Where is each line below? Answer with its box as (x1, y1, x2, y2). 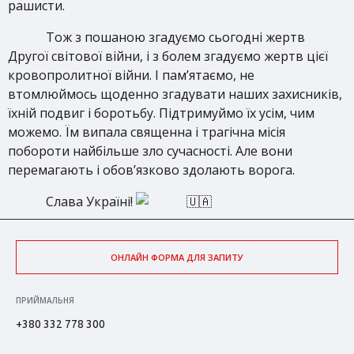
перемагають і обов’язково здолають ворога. (8, 161, 295, 179)
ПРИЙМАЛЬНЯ (16, 295, 74, 306)
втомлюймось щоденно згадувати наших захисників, (8, 85, 342, 103)
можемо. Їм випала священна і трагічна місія (8, 123, 285, 141)
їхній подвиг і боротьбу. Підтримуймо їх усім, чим (8, 104, 314, 122)
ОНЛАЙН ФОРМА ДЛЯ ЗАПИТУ (111, 251, 243, 263)
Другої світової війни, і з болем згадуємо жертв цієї (8, 47, 328, 65)
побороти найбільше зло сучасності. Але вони (8, 142, 292, 160)
